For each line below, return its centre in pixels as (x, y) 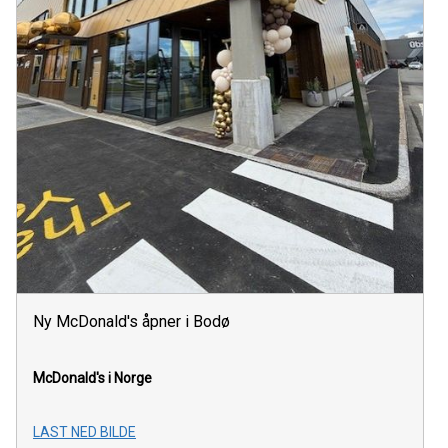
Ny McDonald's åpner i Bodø (131, 321)
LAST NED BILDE (84, 431)
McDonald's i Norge (92, 377)
